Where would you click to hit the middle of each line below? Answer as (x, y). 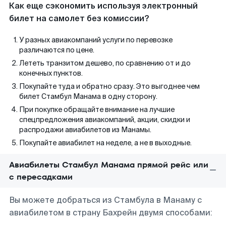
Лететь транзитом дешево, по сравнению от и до (105, 63)
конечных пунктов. (51, 73)
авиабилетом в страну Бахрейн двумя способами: (111, 213)
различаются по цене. (57, 50)
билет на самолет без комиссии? (79, 18)
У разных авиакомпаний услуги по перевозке (96, 40)
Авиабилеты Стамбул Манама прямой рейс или (109, 165)
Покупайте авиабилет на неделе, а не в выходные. (105, 143)
